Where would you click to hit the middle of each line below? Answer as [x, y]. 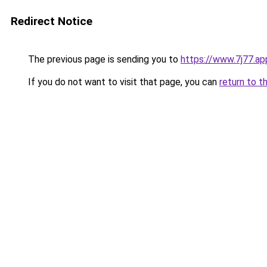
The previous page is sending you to [103, 59]
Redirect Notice [52, 21]
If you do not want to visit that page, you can [122, 82]
